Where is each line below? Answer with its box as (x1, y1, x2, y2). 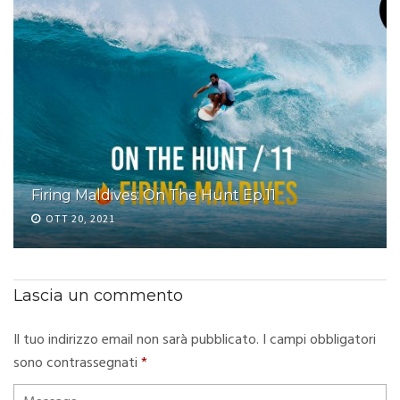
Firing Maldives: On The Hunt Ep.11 (31, 186, 276, 204)
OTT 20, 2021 (46, 211, 115, 225)
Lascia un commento (13, 285, 183, 305)
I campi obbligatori (262, 328, 376, 352)
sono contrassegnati (13, 351, 141, 375)
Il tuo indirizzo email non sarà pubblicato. (13, 328, 259, 352)
